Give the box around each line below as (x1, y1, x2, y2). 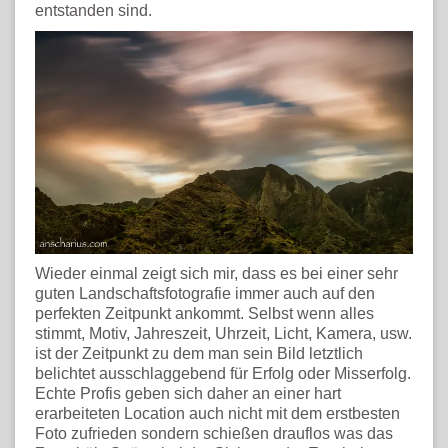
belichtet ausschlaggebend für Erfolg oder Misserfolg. (35, 365, 411, 383)
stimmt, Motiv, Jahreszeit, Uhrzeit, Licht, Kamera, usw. (35, 325, 412, 343)
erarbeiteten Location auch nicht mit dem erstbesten (35, 405, 400, 423)
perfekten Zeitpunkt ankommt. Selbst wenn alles (35, 305, 374, 323)
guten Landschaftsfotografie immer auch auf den (35, 285, 375, 303)
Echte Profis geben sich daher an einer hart (35, 385, 341, 403)
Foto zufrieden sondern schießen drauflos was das (35, 425, 393, 443)
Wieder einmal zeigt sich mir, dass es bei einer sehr (35, 265, 398, 283)
